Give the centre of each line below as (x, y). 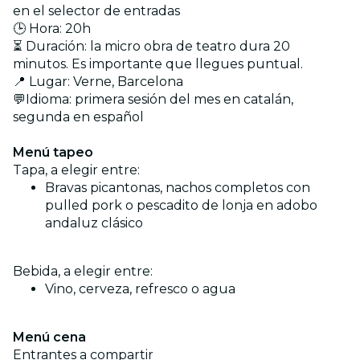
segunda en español (78, 117)
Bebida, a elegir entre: (83, 271)
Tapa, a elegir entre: (76, 170)
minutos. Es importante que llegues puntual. (158, 63)
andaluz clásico (94, 223)
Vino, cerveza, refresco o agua (140, 288)
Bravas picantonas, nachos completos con (178, 187)
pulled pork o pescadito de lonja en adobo (181, 205)
